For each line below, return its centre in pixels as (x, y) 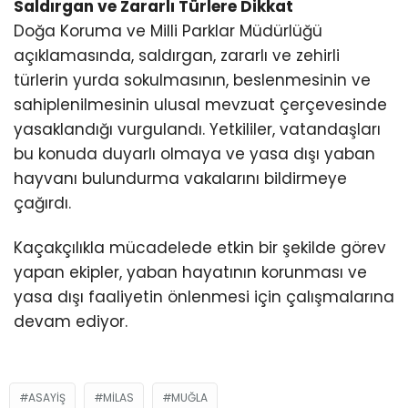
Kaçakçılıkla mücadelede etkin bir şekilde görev (200, 248)
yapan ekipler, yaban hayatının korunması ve (190, 273)
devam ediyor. (71, 322)
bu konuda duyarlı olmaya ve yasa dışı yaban (194, 154)
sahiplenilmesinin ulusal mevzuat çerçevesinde (200, 105)
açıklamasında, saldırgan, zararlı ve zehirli (177, 56)
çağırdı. (42, 204)
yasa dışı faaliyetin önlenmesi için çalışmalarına (204, 297)
